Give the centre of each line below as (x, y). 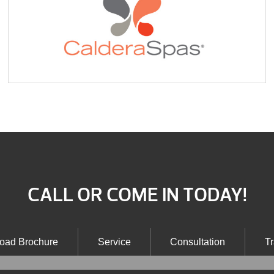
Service (114, 242)
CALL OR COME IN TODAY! (137, 195)
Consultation (198, 242)
